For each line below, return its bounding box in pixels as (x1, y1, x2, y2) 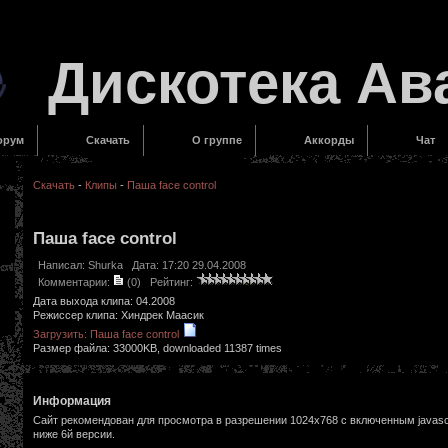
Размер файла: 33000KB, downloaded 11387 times (32, 342, 282, 355)
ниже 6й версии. (32, 428, 115, 441)
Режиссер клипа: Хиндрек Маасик (32, 309, 204, 322)
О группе (191, 134, 242, 146)
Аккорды (303, 134, 354, 146)
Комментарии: (37, 276, 113, 289)
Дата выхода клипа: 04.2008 (32, 295, 175, 308)
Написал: (37, 259, 88, 272)
